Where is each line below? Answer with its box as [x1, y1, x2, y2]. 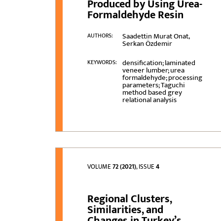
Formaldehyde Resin [87, 6, 184, 25]
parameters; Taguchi [122, 79, 185, 92]
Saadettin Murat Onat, [122, 30, 189, 43]
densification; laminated [122, 57, 195, 70]
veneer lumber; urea [122, 64, 184, 77]
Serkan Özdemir [122, 37, 172, 50]
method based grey [122, 86, 182, 99]
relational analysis [122, 94, 177, 107]
